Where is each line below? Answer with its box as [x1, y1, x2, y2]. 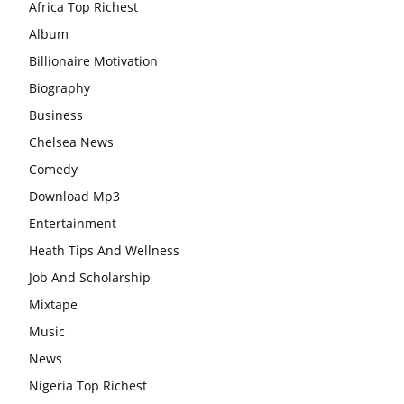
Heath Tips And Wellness [29, 242, 179, 260]
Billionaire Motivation [29, 52, 158, 70]
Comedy [29, 161, 78, 179]
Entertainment [29, 215, 116, 233]
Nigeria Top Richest [29, 377, 147, 395]
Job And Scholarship [29, 269, 151, 287]
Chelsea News [29, 133, 114, 151]
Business [29, 106, 83, 124]
